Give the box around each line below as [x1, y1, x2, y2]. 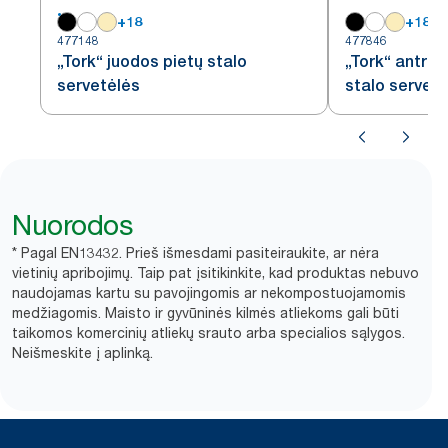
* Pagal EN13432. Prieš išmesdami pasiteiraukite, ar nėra [12, 244, 379, 261]
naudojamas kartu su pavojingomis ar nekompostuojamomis [12, 284, 406, 301]
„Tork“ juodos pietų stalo [57, 52, 247, 71]
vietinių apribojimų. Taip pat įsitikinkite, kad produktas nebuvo [12, 264, 419, 281]
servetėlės [57, 76, 140, 95]
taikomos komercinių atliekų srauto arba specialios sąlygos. [12, 324, 405, 341]
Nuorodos [12, 208, 132, 242]
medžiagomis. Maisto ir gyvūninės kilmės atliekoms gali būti [12, 304, 399, 321]
